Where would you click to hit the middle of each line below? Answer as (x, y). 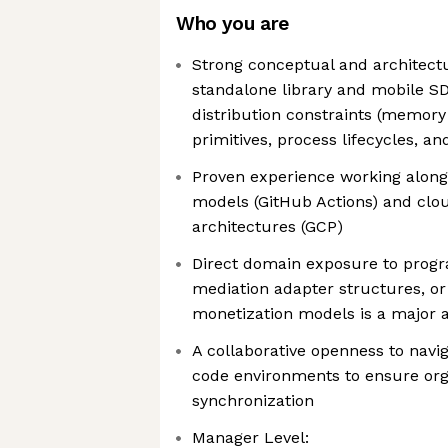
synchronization (253, 400)
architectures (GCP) (267, 226)
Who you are (232, 23)
